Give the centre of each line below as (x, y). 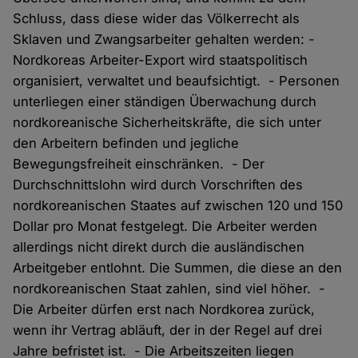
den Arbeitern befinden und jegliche (126, 143)
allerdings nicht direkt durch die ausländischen (159, 247)
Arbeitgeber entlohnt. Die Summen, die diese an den (178, 268)
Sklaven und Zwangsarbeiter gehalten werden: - (164, 40)
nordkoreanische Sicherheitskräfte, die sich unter (167, 123)
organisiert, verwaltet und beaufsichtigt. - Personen (177, 81)
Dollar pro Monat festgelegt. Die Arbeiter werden (165, 227)
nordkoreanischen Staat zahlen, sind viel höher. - (169, 289)
